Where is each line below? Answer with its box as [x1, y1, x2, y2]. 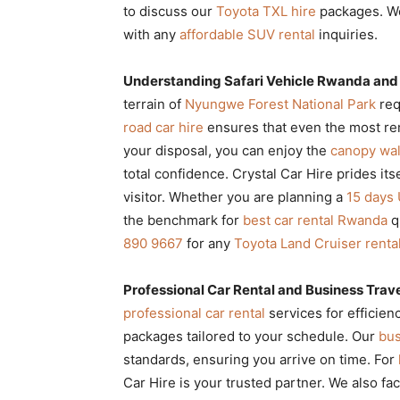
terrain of [123, 95, 185, 112]
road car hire [123, 118, 204, 136]
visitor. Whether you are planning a [123, 187, 346, 205]
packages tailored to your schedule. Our [123, 327, 379, 345]
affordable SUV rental [179, 25, 315, 43]
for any [183, 234, 234, 252]
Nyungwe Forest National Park [185, 95, 376, 112]
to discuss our [123, 2, 216, 20]
